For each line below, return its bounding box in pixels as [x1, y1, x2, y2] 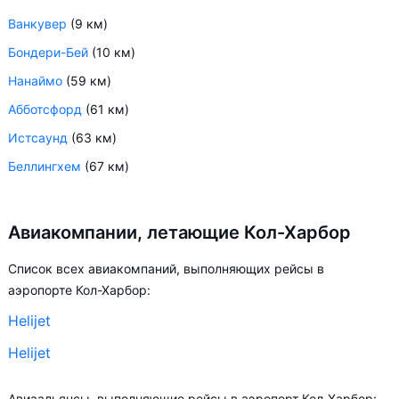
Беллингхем [8, 159, 81, 174]
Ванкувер [8, 16, 67, 31]
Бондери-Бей [8, 45, 88, 60]
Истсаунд [8, 130, 68, 145]
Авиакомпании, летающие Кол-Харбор [8, 222, 351, 243]
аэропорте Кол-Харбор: [8, 282, 151, 297]
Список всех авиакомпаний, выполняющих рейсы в [8, 261, 324, 276]
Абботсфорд [8, 102, 82, 117]
